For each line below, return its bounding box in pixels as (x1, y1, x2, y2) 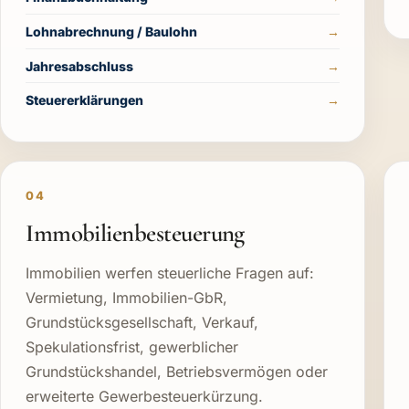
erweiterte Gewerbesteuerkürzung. (26, 387, 264, 406)
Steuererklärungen (26, 92, 144, 109)
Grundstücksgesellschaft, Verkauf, (26, 313, 259, 332)
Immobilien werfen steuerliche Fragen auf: (26, 264, 315, 283)
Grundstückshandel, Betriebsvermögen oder (26, 362, 329, 382)
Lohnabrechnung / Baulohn (26, 24, 198, 39)
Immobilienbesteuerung (26, 218, 245, 249)
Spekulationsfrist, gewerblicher (26, 338, 239, 357)
